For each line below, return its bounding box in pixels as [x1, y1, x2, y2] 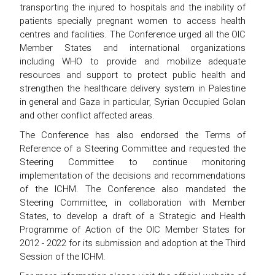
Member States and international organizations [19, 41, 246, 53]
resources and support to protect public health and [19, 68, 246, 80]
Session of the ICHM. [19, 250, 106, 262]
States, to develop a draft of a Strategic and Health [19, 209, 246, 222]
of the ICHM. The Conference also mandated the [19, 182, 246, 195]
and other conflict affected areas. [19, 109, 155, 121]
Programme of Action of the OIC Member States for [19, 223, 246, 235]
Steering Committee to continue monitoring [19, 155, 246, 168]
